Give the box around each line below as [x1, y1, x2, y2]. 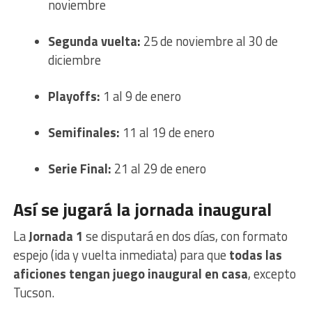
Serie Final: [47, 159, 111, 179]
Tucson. [13, 283, 54, 303]
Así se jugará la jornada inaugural [13, 196, 272, 224]
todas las [228, 245, 282, 265]
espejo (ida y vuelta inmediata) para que [13, 245, 229, 265]
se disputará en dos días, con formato [82, 226, 288, 247]
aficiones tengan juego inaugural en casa [13, 264, 248, 284]
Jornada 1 [28, 226, 83, 247]
